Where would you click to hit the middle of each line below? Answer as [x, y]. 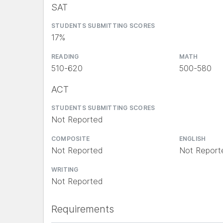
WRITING [65, 169]
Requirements [83, 209]
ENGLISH [192, 139]
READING [65, 56]
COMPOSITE [71, 139]
